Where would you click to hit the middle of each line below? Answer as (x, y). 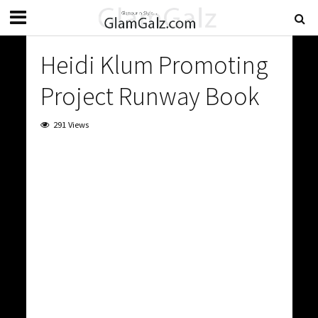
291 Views (71, 125)
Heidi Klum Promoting (154, 65)
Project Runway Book (149, 96)
